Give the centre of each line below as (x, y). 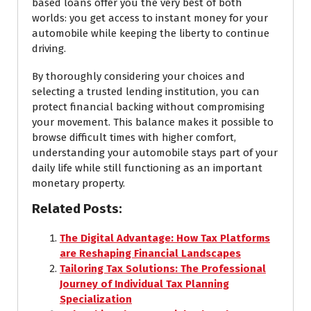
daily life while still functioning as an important (147, 168)
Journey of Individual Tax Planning (144, 284)
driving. (49, 48)
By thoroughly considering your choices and (138, 76)
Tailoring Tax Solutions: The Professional (163, 268)
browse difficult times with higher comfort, (134, 137)
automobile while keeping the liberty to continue (151, 33)
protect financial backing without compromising (148, 107)
